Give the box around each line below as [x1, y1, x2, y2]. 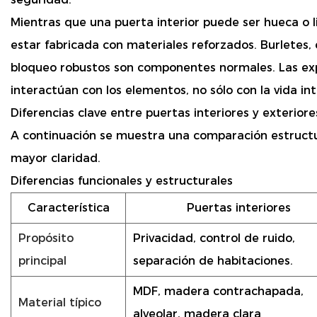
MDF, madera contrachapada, [133, 284, 304, 299]
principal [18, 254, 67, 268]
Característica [27, 201, 110, 215]
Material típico [18, 296, 101, 310]
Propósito [18, 231, 74, 246]
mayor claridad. [11, 151, 100, 166]
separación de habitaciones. [133, 254, 293, 268]
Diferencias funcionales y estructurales [11, 174, 233, 188]
